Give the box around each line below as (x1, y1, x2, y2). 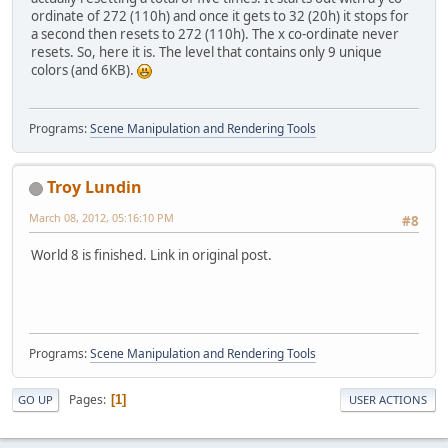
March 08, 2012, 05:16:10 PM (29, 210, 174, 226)
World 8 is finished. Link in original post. (31, 246, 272, 265)
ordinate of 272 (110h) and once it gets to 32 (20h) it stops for (31, 6, 409, 25)
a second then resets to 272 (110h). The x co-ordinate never (31, 24, 399, 43)
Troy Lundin (47, 176, 142, 199)
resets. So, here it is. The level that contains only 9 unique (31, 42, 382, 61)
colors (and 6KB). (31, 60, 137, 79)
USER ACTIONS (349, 392, 427, 408)
